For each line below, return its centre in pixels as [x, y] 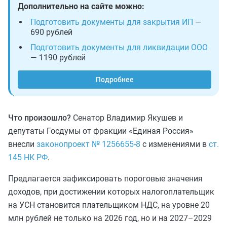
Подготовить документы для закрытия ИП [112, 22]
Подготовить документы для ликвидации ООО [119, 47]
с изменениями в [175, 144]
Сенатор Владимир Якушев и [127, 118]
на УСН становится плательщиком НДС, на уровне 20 [109, 205]
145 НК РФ [28, 157]
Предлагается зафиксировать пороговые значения [105, 179]
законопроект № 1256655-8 [88, 144]
